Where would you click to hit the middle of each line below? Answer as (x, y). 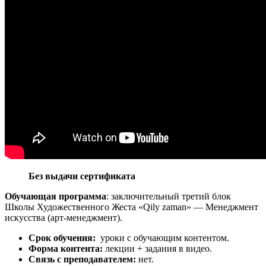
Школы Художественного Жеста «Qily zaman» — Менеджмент (132, 207)
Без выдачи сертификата (82, 176)
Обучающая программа (56, 196)
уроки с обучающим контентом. (162, 237)
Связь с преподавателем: (82, 259)
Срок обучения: (62, 237)
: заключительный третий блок (169, 196)
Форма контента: (66, 248)
